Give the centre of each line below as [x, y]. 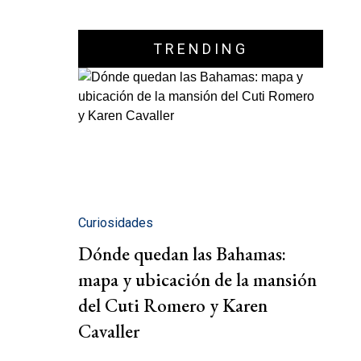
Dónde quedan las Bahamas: [182, 254]
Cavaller [109, 332]
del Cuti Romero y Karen [173, 306]
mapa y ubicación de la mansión [197, 280]
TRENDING [201, 49]
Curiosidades [116, 223]
